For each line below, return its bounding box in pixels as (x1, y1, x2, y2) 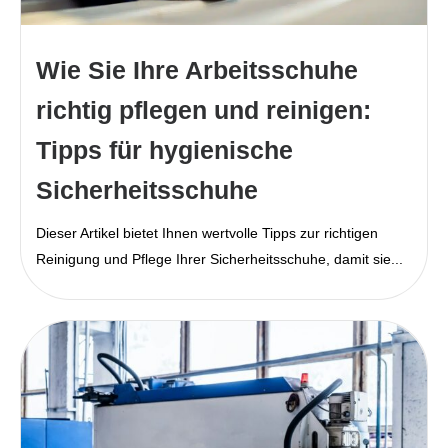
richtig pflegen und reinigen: (36, 95, 371, 124)
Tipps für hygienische (36, 135, 293, 164)
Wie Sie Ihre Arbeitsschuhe (36, 55, 358, 84)
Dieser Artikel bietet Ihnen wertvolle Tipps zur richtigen (36, 224, 378, 241)
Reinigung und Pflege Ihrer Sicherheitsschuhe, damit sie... (36, 250, 403, 267)
